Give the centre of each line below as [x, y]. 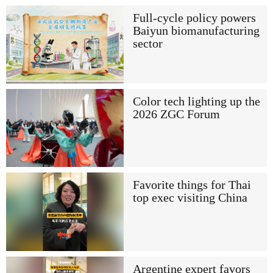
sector [147, 43]
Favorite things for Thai [192, 185]
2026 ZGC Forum [176, 115]
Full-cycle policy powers [194, 18]
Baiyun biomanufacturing [196, 30]
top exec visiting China [190, 198]
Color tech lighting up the [196, 102]
